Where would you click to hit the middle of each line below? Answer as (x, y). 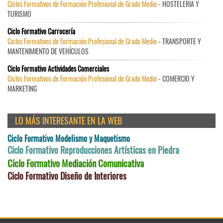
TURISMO (19, 14)
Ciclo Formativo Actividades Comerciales (58, 69)
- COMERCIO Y (176, 79)
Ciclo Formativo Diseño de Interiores (67, 176)
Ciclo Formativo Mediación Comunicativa (76, 163)
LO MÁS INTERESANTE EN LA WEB (68, 121)
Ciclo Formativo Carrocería (41, 31)
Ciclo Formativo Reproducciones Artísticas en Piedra (93, 150)
